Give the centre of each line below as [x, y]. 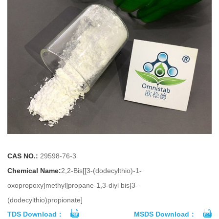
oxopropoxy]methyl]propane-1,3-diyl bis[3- [73, 185]
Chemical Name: [34, 170]
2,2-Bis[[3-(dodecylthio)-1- [101, 170]
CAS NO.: [23, 156]
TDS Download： [35, 214]
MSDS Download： [165, 214]
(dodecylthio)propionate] [45, 200]
